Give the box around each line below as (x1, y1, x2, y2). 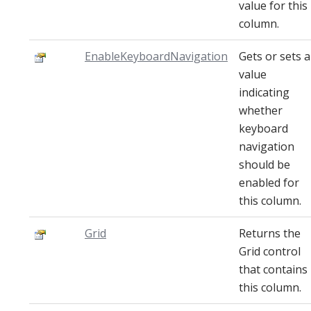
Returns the (239, 226, 301, 241)
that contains (239, 262, 308, 277)
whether (239, 103, 283, 118)
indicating (239, 85, 289, 100)
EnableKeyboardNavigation (85, 49, 228, 64)
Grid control (239, 244, 301, 259)
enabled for (239, 175, 299, 190)
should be (239, 157, 290, 172)
